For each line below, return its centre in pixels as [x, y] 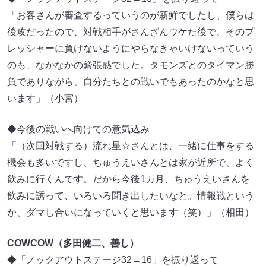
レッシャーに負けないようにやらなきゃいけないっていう [131, 49]
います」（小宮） [45, 99]
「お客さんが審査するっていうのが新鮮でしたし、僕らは [131, 15]
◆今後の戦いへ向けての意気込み [78, 129]
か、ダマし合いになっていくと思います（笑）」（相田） [131, 213]
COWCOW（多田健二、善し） [73, 243]
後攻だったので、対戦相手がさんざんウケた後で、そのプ [131, 32]
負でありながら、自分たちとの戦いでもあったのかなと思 [131, 82]
